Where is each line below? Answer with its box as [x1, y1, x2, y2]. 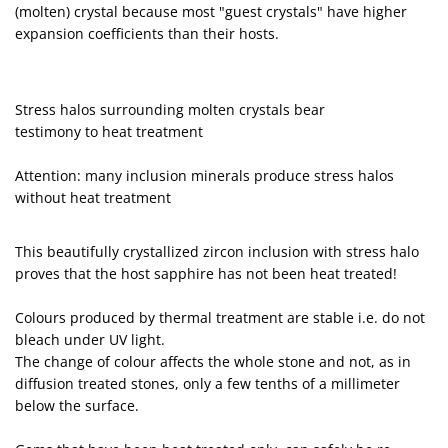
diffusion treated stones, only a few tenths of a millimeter [15, 373, 400, 393]
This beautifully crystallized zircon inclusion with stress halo [15, 241, 419, 261]
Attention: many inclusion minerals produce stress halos [15, 165, 394, 185]
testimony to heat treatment [15, 121, 203, 141]
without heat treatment [15, 187, 171, 207]
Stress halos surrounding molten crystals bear [15, 99, 325, 119]
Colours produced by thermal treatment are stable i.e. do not [15, 307, 425, 327]
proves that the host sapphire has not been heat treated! [15, 263, 397, 283]
